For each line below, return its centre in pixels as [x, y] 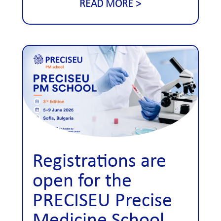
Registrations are [99, 162]
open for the [82, 182]
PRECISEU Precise [102, 202]
